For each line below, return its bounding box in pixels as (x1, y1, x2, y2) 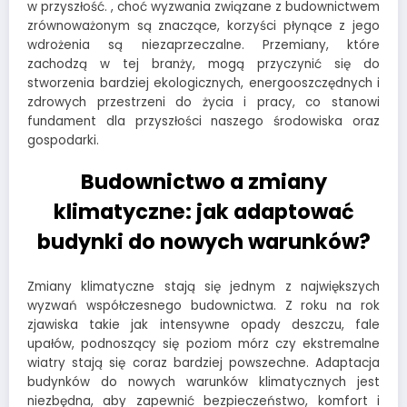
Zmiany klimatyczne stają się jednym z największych (27, 278, 380, 296)
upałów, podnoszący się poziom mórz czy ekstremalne (27, 335, 380, 353)
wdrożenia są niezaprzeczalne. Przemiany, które (27, 35, 380, 54)
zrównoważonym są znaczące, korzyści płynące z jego (27, 16, 380, 35)
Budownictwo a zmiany (80, 166, 327, 196)
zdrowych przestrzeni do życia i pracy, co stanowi (27, 93, 380, 111)
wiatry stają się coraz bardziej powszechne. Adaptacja (27, 354, 380, 372)
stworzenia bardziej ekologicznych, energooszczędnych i (27, 74, 380, 92)
